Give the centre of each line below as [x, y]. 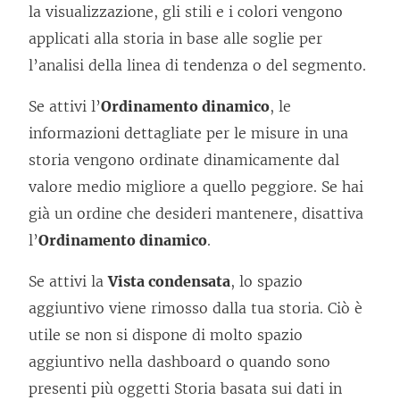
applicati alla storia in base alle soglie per [175, 38]
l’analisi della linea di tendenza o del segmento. [197, 65]
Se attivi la [68, 281]
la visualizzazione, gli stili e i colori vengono [186, 12]
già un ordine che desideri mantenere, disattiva [196, 213]
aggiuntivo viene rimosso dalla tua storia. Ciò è [196, 308]
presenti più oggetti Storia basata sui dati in [185, 388]
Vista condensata [169, 281]
